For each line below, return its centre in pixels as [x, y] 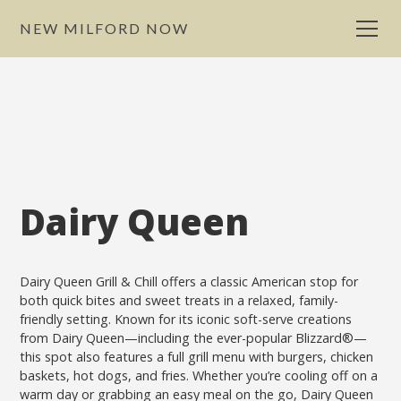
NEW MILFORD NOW [105, 28]
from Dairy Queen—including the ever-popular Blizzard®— [194, 338]
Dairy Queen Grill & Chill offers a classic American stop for [189, 282]
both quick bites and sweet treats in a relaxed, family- [179, 300]
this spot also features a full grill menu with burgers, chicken [197, 357]
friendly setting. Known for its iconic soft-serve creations [186, 319]
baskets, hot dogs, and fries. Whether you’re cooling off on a [199, 375]
